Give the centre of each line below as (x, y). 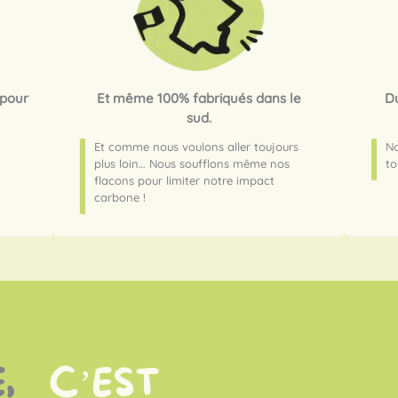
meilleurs (359, 355)
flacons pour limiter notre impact (185, 180)
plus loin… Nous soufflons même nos (192, 163)
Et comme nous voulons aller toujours (197, 146)
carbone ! (120, 197)
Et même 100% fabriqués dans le (199, 99)
